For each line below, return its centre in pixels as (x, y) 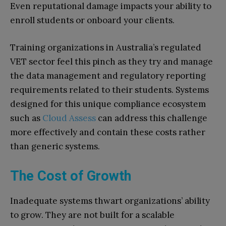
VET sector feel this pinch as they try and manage (111, 62)
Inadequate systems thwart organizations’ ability (110, 201)
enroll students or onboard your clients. (92, 20)
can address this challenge (152, 118)
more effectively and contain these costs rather (108, 132)
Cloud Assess (69, 118)
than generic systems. (55, 147)
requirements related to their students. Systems (109, 90)
